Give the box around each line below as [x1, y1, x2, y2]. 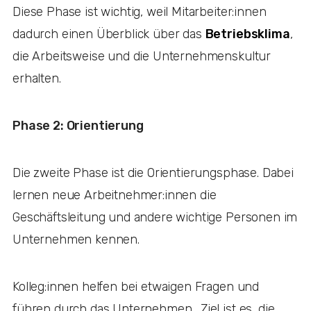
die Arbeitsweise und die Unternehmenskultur [12, 48, 271, 64]
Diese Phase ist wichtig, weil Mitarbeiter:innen [12, 3, 267, 19]
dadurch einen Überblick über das [12, 26, 205, 42]
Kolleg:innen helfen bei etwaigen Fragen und [12, 278, 260, 294]
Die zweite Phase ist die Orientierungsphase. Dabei [12, 165, 294, 180]
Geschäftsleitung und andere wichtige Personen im [12, 209, 298, 225]
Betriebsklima [205, 26, 290, 42]
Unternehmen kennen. [12, 231, 143, 247]
